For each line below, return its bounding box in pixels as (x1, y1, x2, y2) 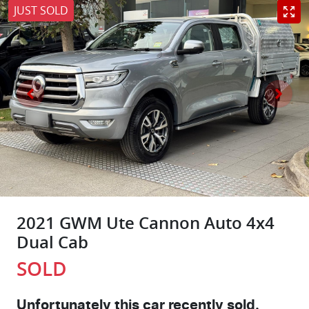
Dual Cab (17, 231, 88, 254)
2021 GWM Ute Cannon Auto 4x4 (17, 212, 275, 235)
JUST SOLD (14, 2, 68, 18)
